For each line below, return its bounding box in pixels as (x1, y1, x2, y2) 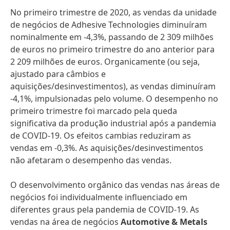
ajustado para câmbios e (10, 68, 106, 80)
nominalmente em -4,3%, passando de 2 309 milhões (10, 31, 214, 43)
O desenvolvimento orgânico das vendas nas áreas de (10, 179, 220, 190)
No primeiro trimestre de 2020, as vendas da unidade (10, 7, 217, 18)
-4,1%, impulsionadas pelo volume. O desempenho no (10, 93, 218, 104)
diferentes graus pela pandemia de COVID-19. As (10, 204, 199, 215)
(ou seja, (167, 56, 200, 67)
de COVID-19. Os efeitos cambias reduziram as (10, 130, 191, 141)
